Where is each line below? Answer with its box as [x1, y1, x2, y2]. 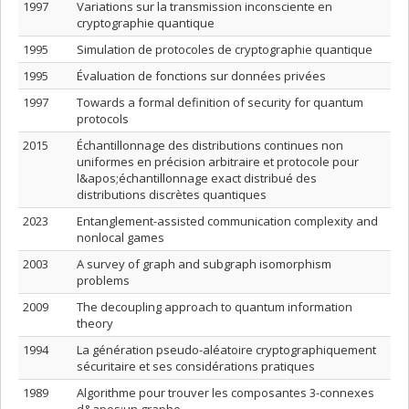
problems [77, 272, 130, 288]
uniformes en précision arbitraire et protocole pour [77, 153, 359, 170]
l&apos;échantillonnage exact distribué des [77, 170, 317, 186]
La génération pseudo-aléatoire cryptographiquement [77, 341, 376, 358]
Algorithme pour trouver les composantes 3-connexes [77, 384, 374, 401]
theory [77, 315, 113, 331]
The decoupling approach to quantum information [77, 299, 352, 315]
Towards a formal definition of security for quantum [77, 94, 363, 110]
